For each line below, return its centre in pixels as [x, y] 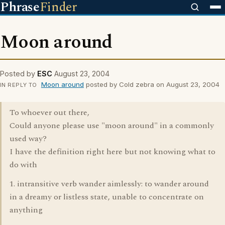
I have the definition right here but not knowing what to [113, 152]
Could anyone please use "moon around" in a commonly [112, 126]
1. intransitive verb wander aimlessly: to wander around [109, 184]
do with [23, 165]
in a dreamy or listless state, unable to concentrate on [107, 197]
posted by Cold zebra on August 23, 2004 [151, 84]
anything [26, 210]
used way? [28, 139]
